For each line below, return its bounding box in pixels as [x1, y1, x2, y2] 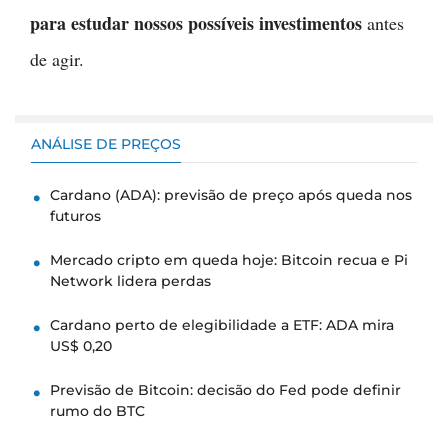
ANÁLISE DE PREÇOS [31, 135, 181, 154]
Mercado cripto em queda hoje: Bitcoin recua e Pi [50, 251, 408, 270]
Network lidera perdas [50, 272, 211, 291]
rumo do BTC [50, 402, 145, 421]
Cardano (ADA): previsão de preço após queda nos [50, 186, 412, 205]
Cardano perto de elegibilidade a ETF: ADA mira [50, 316, 394, 335]
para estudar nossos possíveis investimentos [30, 10, 367, 37]
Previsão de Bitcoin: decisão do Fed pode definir [50, 381, 401, 400]
